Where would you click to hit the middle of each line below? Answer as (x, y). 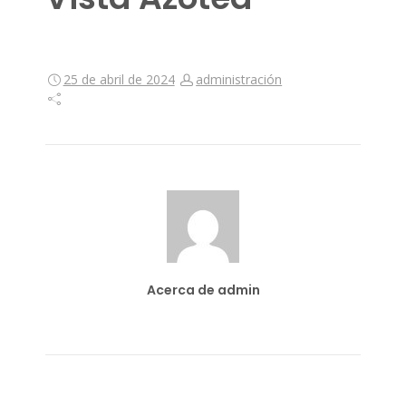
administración (239, 80)
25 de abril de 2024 (119, 80)
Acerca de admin (203, 290)
